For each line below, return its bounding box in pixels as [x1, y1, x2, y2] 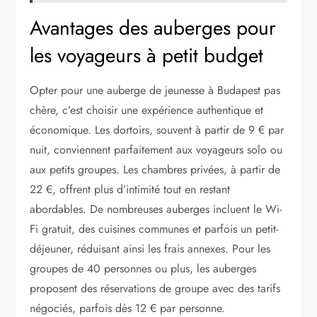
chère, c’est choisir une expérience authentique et [30, 101, 264, 118]
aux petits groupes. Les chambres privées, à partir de [30, 161, 281, 178]
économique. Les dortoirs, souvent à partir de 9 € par [30, 121, 284, 138]
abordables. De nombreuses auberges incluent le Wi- [30, 200, 282, 217]
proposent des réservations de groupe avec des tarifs [30, 279, 281, 296]
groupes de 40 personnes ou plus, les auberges [30, 260, 257, 277]
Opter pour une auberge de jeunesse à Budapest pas [30, 81, 281, 98]
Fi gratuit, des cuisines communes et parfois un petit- [30, 220, 279, 237]
